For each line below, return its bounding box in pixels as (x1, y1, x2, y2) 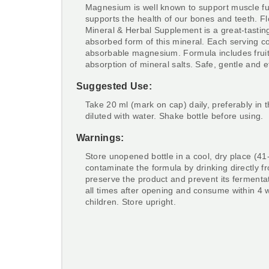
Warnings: (76, 132, 127, 143)
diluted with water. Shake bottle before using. (85, 110, 264, 121)
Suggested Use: (76, 80, 155, 91)
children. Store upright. (85, 196, 176, 207)
